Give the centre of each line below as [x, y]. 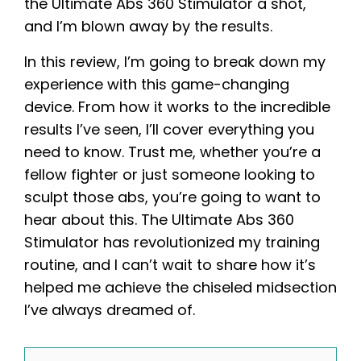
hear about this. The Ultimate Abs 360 [159, 219]
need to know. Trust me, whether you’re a [172, 151]
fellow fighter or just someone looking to [170, 174]
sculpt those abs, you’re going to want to [172, 197]
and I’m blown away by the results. [148, 26]
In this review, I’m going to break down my [175, 61]
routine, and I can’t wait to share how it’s [170, 264]
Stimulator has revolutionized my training [172, 242]
